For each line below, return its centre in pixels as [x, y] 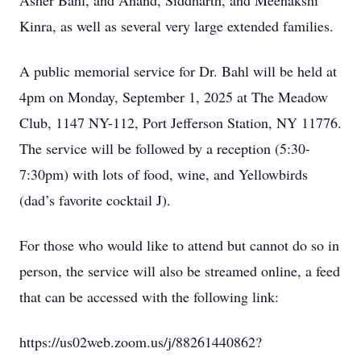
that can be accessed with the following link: [149, 297]
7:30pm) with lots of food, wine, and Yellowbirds [164, 174]
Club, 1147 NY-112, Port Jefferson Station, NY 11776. [180, 122]
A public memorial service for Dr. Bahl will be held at [178, 71]
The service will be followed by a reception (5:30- [165, 148]
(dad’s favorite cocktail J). [95, 200]
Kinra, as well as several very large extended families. [176, 26]
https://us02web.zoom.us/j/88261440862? [141, 342]
